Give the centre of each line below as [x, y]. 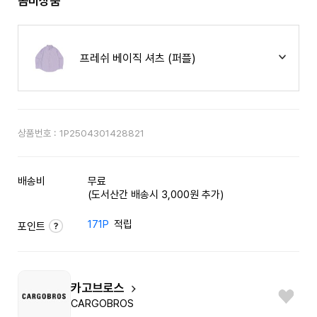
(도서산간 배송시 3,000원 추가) [156, 195]
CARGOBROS [102, 304]
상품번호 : [36, 133]
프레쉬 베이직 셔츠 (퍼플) [138, 58]
